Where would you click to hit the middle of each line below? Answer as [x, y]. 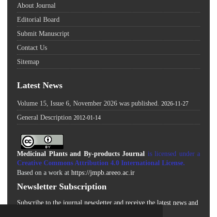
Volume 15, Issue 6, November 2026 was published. [88, 103]
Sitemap [28, 61]
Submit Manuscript [43, 33]
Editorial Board [38, 19]
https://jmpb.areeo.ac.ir [103, 172]
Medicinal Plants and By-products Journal [81, 154]
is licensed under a [172, 154]
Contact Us [32, 47]
